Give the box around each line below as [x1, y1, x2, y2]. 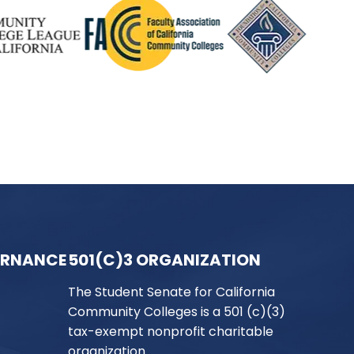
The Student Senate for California [67, 283, 275, 301]
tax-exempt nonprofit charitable [67, 322, 273, 341]
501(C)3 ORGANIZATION [67, 249, 261, 271]
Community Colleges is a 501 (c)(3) [67, 303, 285, 321]
